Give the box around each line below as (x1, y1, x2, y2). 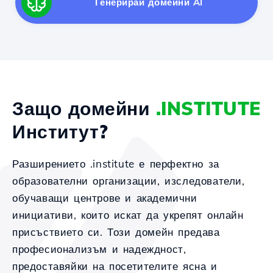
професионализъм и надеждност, (12, 243, 186, 255)
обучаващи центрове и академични (12, 191, 197, 204)
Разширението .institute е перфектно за (12, 157, 219, 170)
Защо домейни (12, 97, 156, 120)
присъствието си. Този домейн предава (12, 225, 220, 238)
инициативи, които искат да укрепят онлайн (12, 208, 244, 221)
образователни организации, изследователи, (12, 174, 245, 187)
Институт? (12, 120, 108, 143)
